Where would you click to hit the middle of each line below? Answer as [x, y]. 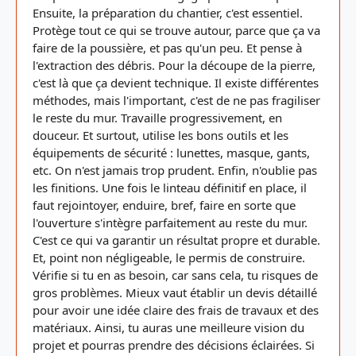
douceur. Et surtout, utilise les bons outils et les [161, 135]
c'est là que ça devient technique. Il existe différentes [176, 83]
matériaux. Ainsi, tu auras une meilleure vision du [168, 327]
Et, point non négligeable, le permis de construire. [169, 257]
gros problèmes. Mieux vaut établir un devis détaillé [175, 292]
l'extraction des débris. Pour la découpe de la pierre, [174, 65]
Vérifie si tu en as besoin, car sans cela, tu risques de [175, 275]
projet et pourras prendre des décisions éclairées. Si [174, 345]
